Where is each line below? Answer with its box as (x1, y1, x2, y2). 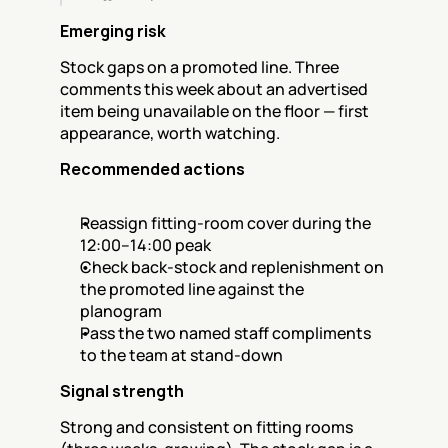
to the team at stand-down (80, 344, 283, 366)
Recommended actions (60, 158, 245, 180)
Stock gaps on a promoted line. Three (60, 56, 339, 78)
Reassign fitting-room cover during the (80, 212, 371, 234)
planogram (80, 300, 162, 322)
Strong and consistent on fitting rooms (60, 416, 353, 438)
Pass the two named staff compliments (80, 322, 371, 344)
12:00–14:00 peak (80, 234, 211, 256)
